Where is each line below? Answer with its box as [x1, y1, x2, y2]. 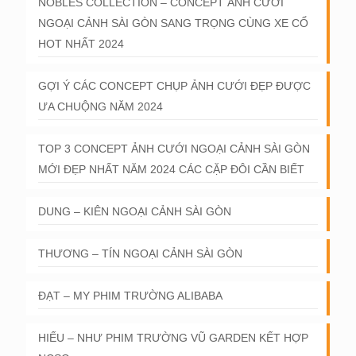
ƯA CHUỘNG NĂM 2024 [38, 100, 163, 113]
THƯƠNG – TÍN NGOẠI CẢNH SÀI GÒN [38, 247, 242, 260]
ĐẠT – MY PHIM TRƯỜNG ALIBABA [38, 289, 222, 302]
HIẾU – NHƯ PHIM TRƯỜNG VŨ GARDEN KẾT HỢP [38, 331, 308, 344]
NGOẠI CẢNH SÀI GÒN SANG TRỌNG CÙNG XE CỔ [38, 17, 308, 29]
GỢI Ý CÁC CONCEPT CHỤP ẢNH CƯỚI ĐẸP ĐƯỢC [38, 79, 311, 92]
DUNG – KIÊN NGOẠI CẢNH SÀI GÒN [38, 205, 231, 218]
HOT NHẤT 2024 [38, 37, 124, 50]
